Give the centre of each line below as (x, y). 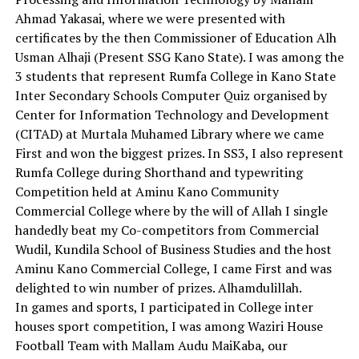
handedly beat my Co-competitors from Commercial (167, 230)
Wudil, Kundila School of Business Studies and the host (173, 249)
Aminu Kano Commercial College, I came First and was (173, 268)
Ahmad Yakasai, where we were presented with (150, 18)
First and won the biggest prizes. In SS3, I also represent (179, 153)
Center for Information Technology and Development (172, 114)
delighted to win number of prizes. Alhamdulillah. (158, 287)
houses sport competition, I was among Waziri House (169, 326)
